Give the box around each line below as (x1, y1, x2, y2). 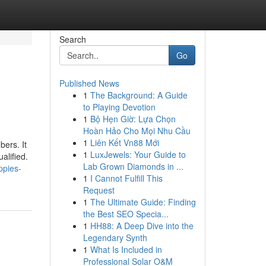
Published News (59, 77, 119, 89)
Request (83, 184, 115, 196)
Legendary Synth (83, 232, 147, 243)
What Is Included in (90, 243, 162, 255)
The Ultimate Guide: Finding (90, 196, 196, 208)
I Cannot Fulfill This (90, 172, 163, 184)
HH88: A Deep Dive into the (90, 220, 194, 232)
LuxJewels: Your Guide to (90, 148, 186, 160)
